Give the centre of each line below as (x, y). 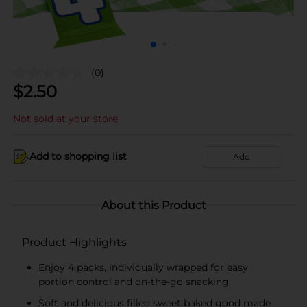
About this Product (153, 205)
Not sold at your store (65, 118)
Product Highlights (74, 242)
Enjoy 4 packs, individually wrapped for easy (143, 267)
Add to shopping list (78, 156)
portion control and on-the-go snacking (134, 281)
